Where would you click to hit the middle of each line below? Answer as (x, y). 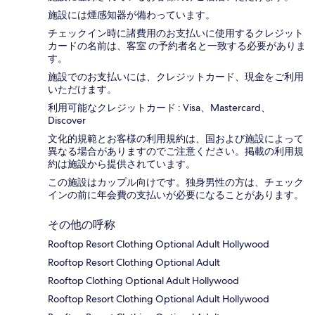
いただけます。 (82, 90)
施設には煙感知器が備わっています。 (131, 15)
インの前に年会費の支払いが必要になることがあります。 (176, 195)
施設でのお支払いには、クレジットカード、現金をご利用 (176, 77)
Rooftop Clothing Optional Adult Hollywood (143, 281)
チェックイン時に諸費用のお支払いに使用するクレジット (176, 33)
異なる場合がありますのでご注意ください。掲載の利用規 (176, 152)
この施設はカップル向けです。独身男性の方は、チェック (176, 182)
